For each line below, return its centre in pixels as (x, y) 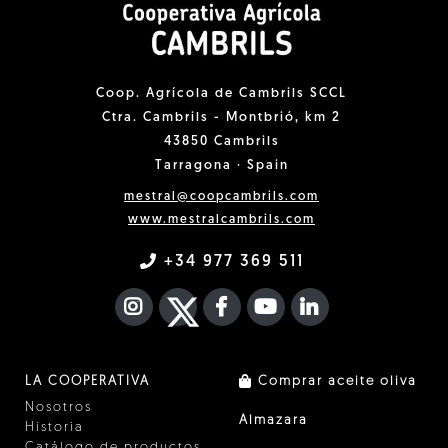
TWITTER (243, 305)
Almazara (273, 420)
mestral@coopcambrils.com (221, 196)
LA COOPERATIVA (87, 381)
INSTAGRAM (197, 305)
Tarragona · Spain (221, 165)
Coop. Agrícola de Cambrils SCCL (221, 93)
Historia (54, 427)
